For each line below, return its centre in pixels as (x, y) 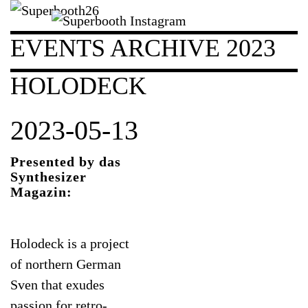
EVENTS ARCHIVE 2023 (143, 48)
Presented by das (66, 161)
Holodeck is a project (70, 243)
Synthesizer (48, 176)
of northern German (66, 264)
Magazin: (41, 191)
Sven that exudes (57, 284)
